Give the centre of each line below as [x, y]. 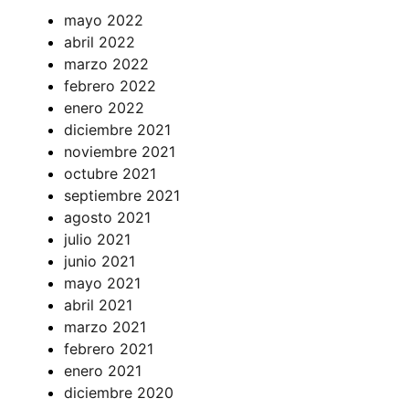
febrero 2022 [110, 86]
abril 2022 [100, 42]
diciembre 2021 [117, 130]
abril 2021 [98, 305]
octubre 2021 [110, 173]
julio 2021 [97, 239]
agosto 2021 [107, 217]
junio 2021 [100, 261]
